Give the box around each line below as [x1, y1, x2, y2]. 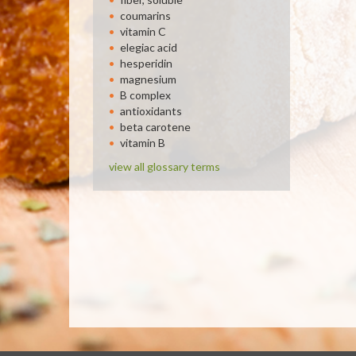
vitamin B [120, 136, 165, 149]
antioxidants [120, 104, 182, 118]
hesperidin [120, 56, 172, 70]
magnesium [120, 72, 176, 86]
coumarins [120, 9, 171, 22]
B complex [120, 88, 171, 102]
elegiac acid [120, 41, 177, 54]
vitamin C [120, 25, 166, 38]
